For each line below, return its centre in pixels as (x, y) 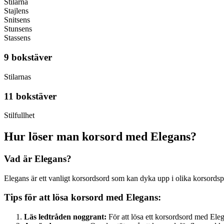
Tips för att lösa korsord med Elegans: (82, 197)
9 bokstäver (28, 57)
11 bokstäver (30, 96)
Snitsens (17, 20)
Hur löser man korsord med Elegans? (100, 137)
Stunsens (18, 29)
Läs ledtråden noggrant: (65, 217)
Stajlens (16, 11)
